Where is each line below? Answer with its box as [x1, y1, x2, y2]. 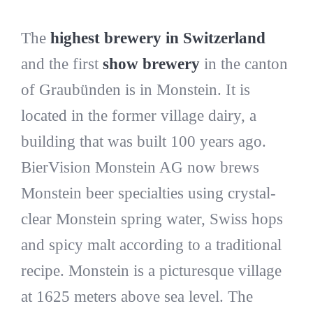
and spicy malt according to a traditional [20, 235, 282, 254]
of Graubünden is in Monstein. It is [20, 80, 250, 99]
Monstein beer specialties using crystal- [20, 184, 276, 202]
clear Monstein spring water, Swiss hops [20, 210, 283, 228]
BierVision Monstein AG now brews [20, 158, 259, 176]
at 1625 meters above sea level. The [20, 287, 253, 305]
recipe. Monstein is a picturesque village [20, 261, 282, 279]
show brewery [102, 54, 200, 73]
